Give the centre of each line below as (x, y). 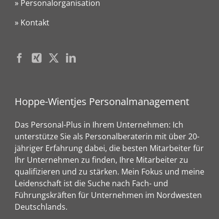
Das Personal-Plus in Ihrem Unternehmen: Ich (99, 125)
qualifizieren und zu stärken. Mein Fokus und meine (109, 172)
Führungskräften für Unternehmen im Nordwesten (108, 195)
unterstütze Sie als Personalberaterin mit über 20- (107, 137)
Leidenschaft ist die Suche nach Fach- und (91, 184)
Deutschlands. (41, 207)
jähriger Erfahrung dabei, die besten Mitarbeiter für (109, 148)
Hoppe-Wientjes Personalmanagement (102, 101)
